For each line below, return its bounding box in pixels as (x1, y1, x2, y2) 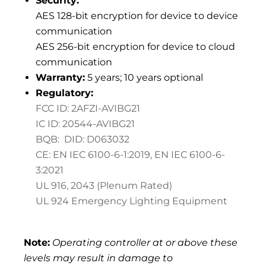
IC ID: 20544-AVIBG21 (36, 118, 135, 130)
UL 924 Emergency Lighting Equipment (36, 195, 227, 207)
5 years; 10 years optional (85, 72, 203, 84)
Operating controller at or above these (52, 237, 237, 249)
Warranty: (36, 72, 85, 84)
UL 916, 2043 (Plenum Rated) (36, 180, 172, 192)
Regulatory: (36, 87, 93, 99)
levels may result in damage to (24, 252, 173, 264)
